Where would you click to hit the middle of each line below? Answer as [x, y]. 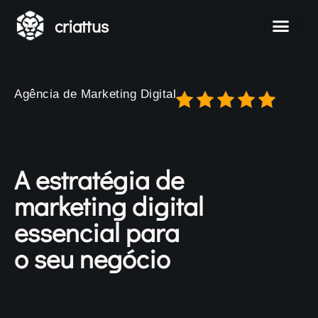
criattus [82, 26]
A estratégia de [99, 180]
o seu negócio [92, 258]
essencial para [97, 232]
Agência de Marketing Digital [95, 94]
